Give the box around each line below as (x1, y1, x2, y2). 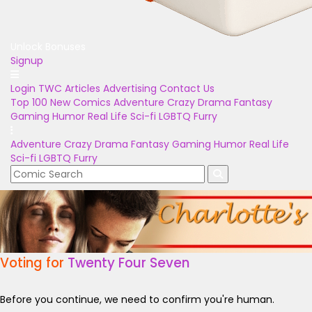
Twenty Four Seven (68, 253, 189, 272)
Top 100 (10, 95, 47, 109)
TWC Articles (38, 81, 100, 95)
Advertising (103, 81, 157, 95)
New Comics (50, 95, 111, 109)
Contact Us (159, 81, 214, 95)
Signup (10, 54, 43, 68)
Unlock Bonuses (10, 40, 86, 54)
